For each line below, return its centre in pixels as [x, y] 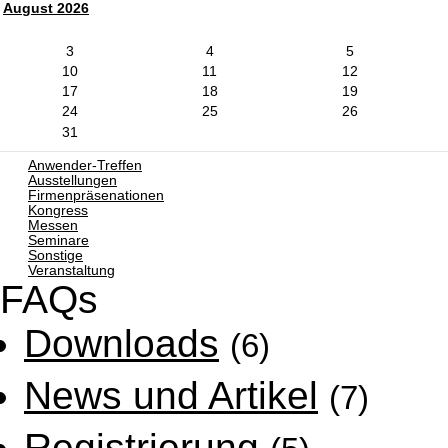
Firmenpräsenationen [96, 196]
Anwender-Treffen [85, 166]
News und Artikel [171, 396]
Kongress [58, 211]
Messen [53, 226]
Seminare [58, 241]
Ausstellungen [72, 181]
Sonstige [55, 256]
